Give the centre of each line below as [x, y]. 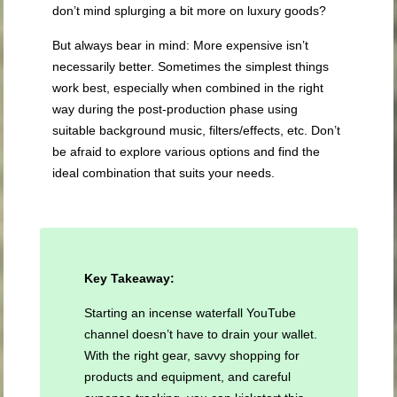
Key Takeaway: [131, 279]
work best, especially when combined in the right [188, 88]
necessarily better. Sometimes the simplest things [191, 67]
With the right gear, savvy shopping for [191, 356]
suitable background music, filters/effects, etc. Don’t [197, 131]
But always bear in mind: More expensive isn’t [181, 46]
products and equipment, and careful [187, 377]
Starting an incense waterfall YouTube [190, 313]
